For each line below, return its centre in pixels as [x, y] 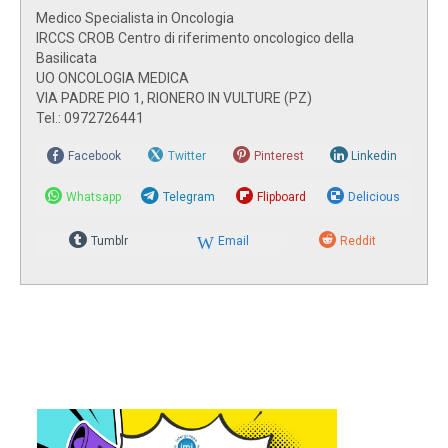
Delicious [374, 196]
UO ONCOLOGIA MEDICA [112, 77]
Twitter [187, 155]
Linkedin [374, 155]
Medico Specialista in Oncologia [135, 17]
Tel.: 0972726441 [90, 117]
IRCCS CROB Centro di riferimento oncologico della [195, 37]
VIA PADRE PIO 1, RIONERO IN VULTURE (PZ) [174, 97]
